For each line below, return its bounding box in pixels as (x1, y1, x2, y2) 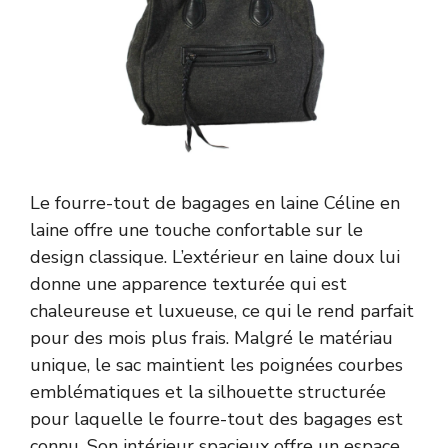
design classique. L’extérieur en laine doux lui (30, 244, 400, 269)
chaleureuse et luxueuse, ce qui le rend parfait (30, 298, 414, 323)
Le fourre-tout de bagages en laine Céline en (30, 190, 400, 215)
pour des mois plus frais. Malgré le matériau (30, 325, 393, 350)
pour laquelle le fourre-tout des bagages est (30, 406, 403, 431)
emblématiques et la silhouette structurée (30, 379, 386, 404)
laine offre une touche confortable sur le (30, 217, 363, 242)
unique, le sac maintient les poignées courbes (30, 352, 403, 377)
